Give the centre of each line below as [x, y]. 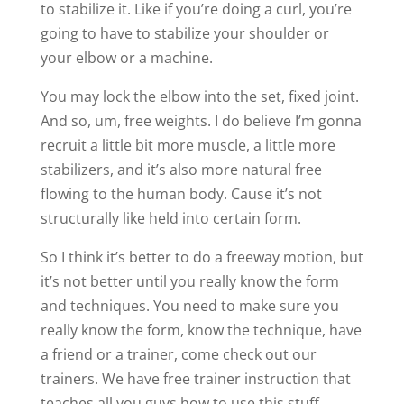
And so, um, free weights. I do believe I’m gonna [201, 120]
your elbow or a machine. [126, 57]
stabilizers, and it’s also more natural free [181, 169]
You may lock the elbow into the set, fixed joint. [199, 96]
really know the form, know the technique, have [201, 330]
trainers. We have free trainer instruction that [195, 378]
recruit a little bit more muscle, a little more [188, 145]
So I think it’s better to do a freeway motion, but [202, 257]
